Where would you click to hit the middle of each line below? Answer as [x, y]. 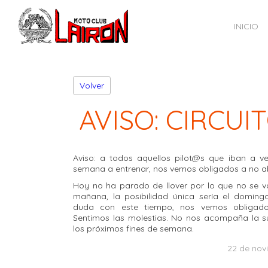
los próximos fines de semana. [133, 229]
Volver [92, 86]
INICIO [246, 26]
